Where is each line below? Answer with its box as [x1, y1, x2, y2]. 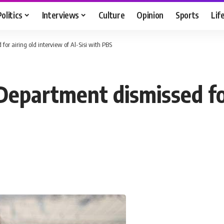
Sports [175, 9, 199, 20]
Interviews [41, 9, 79, 20]
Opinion [136, 9, 164, 20]
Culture [98, 9, 125, 20]
